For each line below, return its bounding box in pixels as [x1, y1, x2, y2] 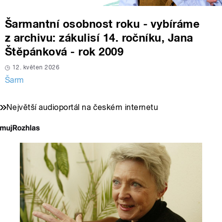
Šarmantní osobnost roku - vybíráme [5, 17, 200, 31]
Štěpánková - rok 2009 [5, 45, 124, 58]
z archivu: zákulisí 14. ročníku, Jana [5, 31, 193, 45]
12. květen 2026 [12, 64, 60, 71]
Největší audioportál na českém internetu [6, 103, 159, 112]
